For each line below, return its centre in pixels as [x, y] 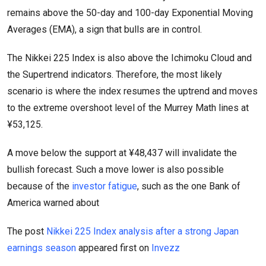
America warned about [53, 202]
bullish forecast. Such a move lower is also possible [115, 169]
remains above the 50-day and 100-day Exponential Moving [130, 12]
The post [27, 231]
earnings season [42, 248]
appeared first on [114, 248]
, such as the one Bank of [189, 186]
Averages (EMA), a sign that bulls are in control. [104, 29]
